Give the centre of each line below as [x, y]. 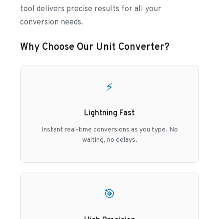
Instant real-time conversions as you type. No [109, 130]
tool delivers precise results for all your [91, 9]
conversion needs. [52, 22]
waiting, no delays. [109, 140]
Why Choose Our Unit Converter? [95, 47]
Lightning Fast [109, 113]
